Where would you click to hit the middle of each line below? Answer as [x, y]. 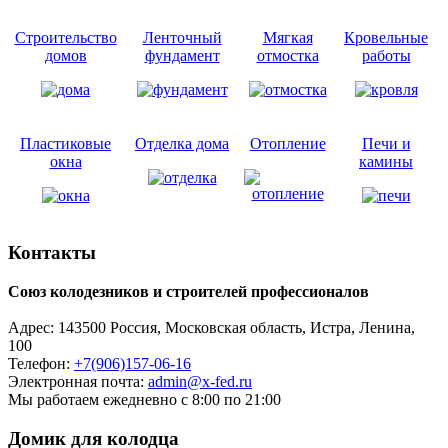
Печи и [386, 143]
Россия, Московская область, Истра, [234, 327]
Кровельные [386, 37]
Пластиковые [65, 143]
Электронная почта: [78, 381]
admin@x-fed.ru [200, 381]
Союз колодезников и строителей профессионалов [188, 291]
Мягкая [287, 37]
